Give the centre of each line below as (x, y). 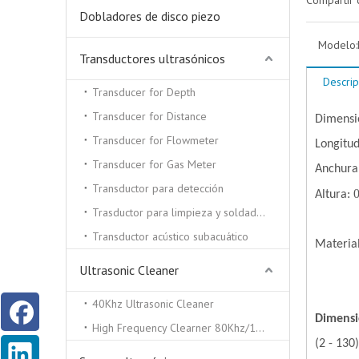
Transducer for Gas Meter (154, 164)
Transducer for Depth (144, 92)
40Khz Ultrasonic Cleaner (153, 304)
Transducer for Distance (149, 116)
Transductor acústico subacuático (170, 236)
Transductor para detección (158, 188)
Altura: (333, 195)
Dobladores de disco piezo (150, 16)
